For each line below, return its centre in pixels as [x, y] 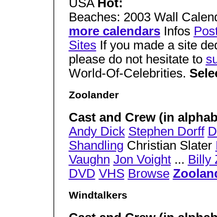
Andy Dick [97, 131]
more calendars [114, 31]
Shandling [96, 145]
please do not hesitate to [137, 59]
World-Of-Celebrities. [129, 73]
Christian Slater [169, 145]
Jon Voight [142, 159]
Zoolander [93, 95]
